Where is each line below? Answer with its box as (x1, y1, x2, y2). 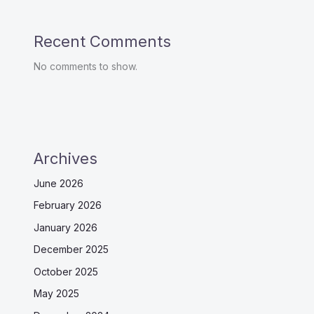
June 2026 (34, 177, 83, 189)
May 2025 (34, 287, 79, 300)
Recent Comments (34, 32, 171, 50)
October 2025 (34, 265, 98, 278)
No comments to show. (34, 60, 137, 72)
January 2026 (34, 221, 97, 233)
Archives (34, 149, 97, 168)
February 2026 (34, 199, 102, 212)
